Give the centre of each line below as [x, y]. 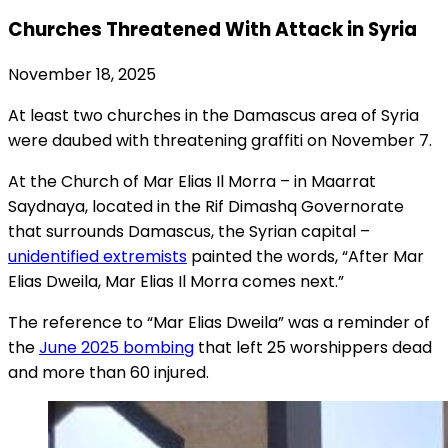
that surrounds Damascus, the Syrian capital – [189, 232]
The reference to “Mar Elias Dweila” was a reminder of [219, 323]
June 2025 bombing [116, 348]
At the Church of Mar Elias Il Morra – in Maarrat [192, 182]
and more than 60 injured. [108, 373]
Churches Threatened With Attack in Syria [212, 29]
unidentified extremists [97, 257]
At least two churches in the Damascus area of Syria [213, 116]
